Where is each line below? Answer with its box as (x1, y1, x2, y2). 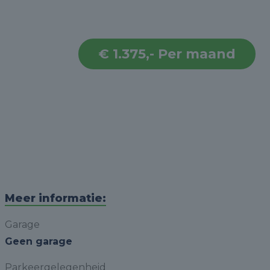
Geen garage (4, 236, 72, 247)
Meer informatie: (4, 192, 106, 205)
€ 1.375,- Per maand (98, 45, 236, 62)
